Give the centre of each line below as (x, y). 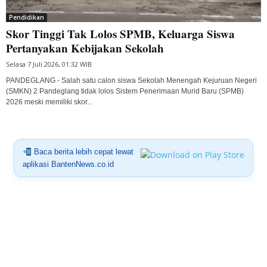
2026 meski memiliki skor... (49, 102)
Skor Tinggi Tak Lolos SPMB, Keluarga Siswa (120, 34)
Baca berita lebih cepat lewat (82, 152)
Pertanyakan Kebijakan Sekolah (85, 48)
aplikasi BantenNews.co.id (68, 164)
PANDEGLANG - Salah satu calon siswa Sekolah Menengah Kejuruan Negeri (131, 81)
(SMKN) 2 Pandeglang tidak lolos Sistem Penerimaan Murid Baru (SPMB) (125, 91)
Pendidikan (27, 18)
